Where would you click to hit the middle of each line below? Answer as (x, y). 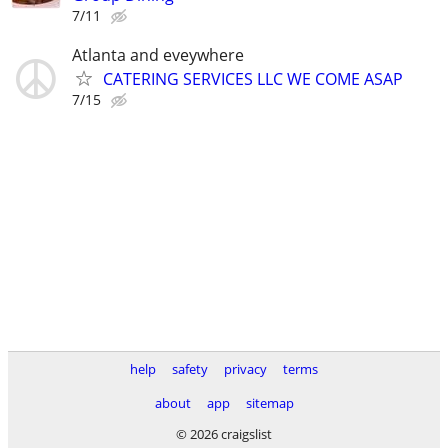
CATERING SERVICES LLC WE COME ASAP (253, 79)
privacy (245, 369)
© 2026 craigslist (224, 434)
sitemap (269, 403)
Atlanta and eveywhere (158, 55)
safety (190, 369)
